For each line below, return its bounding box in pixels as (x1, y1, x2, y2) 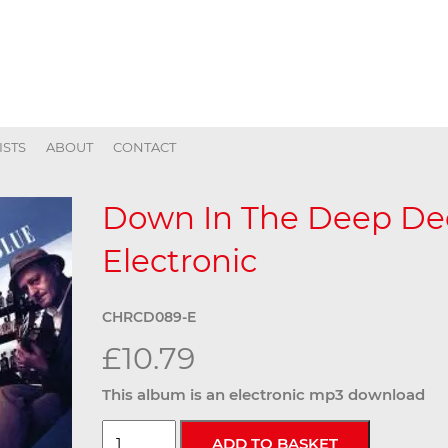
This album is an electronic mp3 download (102, 384, 425, 404)
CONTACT (113, 139, 176, 155)
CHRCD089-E (102, 307, 196, 326)
